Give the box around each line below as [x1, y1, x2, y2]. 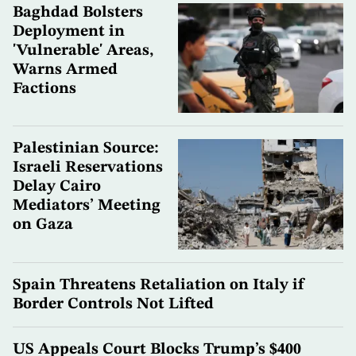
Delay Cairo [13, 179, 101, 195]
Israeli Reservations [13, 160, 163, 176]
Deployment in [13, 23, 125, 40]
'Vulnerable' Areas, [13, 42, 154, 59]
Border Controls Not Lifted [13, 296, 214, 313]
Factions [13, 80, 76, 97]
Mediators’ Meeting [13, 198, 161, 215]
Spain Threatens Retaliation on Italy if [13, 277, 304, 294]
